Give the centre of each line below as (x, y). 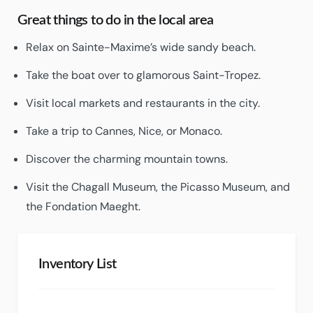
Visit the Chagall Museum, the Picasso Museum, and (158, 187)
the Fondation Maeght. (83, 206)
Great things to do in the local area (116, 20)
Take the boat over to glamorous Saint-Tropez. (143, 75)
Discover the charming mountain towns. (127, 159)
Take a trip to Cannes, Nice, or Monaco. (124, 131)
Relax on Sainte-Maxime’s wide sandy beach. (141, 47)
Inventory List (78, 264)
